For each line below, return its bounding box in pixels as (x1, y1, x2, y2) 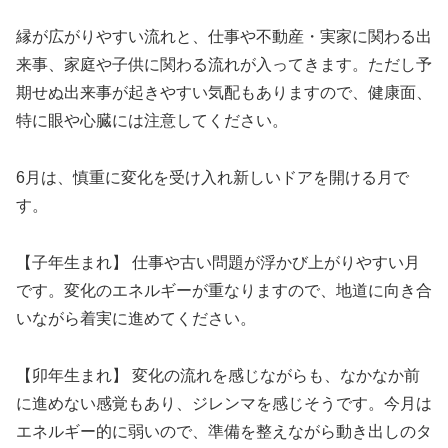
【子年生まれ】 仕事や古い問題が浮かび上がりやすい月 (16, 253, 420, 271)
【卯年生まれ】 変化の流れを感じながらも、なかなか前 (16, 366, 420, 384)
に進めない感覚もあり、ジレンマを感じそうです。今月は (16, 394, 432, 412)
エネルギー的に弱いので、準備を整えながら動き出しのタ (16, 422, 432, 440)
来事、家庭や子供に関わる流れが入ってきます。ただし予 (16, 56, 432, 74)
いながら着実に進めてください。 (16, 309, 256, 327)
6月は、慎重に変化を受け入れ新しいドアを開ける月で (16, 169, 409, 187)
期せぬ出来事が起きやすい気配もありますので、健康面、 (16, 84, 432, 102)
